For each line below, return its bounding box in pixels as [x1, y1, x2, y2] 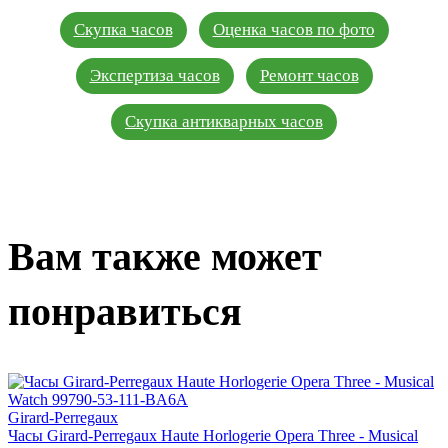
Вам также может [8, 234, 322, 279]
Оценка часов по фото [212, 19, 375, 39]
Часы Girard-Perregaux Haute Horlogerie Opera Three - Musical [8, 426, 418, 444]
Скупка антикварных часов [125, 111, 323, 131]
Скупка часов [73, 19, 173, 39]
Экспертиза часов [89, 65, 220, 85]
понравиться [8, 289, 242, 334]
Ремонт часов [259, 65, 359, 85]
